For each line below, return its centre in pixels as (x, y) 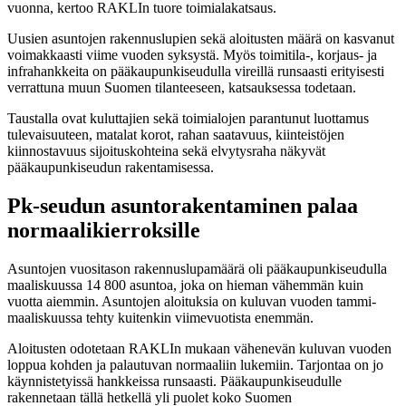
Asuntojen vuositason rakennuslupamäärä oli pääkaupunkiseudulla (197, 268)
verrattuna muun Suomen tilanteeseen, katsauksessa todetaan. (182, 87)
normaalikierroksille (104, 230)
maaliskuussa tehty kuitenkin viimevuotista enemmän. (160, 317)
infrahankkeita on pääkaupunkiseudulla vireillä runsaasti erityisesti (196, 71)
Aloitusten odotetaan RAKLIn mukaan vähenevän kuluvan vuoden (199, 348)
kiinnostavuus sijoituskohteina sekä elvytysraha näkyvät (166, 150)
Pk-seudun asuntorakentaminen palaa (183, 205)
